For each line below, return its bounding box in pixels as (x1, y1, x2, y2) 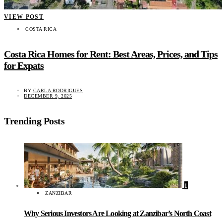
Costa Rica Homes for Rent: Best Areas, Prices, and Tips (4, 48, 218, 59)
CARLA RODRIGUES (33, 88, 83, 94)
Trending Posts (4, 115, 64, 126)
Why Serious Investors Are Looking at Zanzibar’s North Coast (24, 209, 211, 218)
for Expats (4, 59, 44, 71)
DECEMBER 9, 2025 (24, 93, 72, 99)
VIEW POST (4, 13, 44, 21)
